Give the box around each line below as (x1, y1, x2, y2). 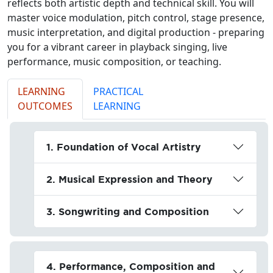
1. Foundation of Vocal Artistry (46, 141, 201, 152)
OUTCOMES (18, 99, 73, 113)
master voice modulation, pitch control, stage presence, (7, 10, 264, 24)
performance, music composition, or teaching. (7, 54, 221, 68)
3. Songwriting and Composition (46, 205, 209, 217)
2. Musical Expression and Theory (46, 173, 213, 185)
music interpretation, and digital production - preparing (7, 25, 264, 39)
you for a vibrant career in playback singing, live (7, 40, 227, 54)
